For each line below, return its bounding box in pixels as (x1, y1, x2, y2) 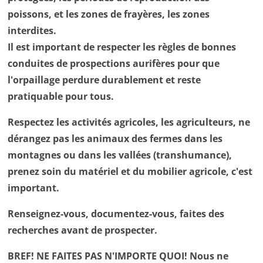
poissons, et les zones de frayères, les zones (8, 7, 210, 21)
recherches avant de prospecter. (8, 223, 158, 237)
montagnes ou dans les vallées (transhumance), (8, 148, 232, 161)
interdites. (8, 23, 57, 37)
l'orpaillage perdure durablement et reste (8, 73, 201, 86)
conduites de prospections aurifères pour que (8, 56, 220, 70)
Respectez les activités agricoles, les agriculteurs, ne (8, 115, 251, 129)
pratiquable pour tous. (8, 89, 114, 103)
